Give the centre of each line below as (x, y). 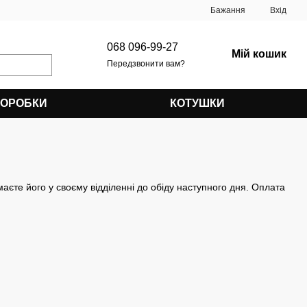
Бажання (228, 10)
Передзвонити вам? (146, 63)
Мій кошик (259, 53)
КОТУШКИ (198, 103)
